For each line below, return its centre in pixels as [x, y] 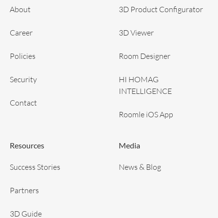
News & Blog [140, 166]
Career [21, 32]
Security [23, 79]
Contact [23, 102]
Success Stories [35, 166]
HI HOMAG [139, 79]
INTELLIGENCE [145, 91]
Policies [23, 55]
